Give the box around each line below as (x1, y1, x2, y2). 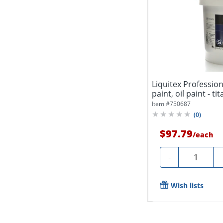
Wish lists (171, 180, 204, 190)
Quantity (182, 150, 215, 161)
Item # (152, 99, 170, 108)
